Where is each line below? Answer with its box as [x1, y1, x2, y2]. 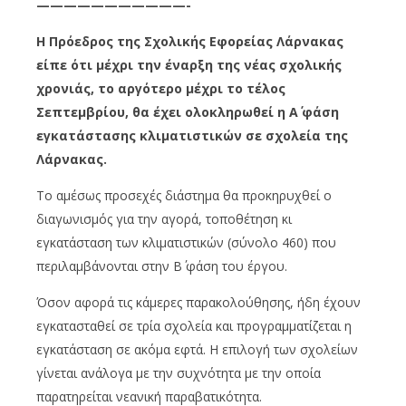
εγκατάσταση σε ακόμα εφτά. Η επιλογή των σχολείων [36, 340, 358, 358]
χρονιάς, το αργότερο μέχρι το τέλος [36, 79, 285, 97]
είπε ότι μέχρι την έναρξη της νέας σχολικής [36, 55, 342, 73]
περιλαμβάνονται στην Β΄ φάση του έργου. [36, 256, 287, 275]
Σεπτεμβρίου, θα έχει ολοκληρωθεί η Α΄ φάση [36, 102, 339, 121]
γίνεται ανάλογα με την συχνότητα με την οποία [36, 363, 321, 382]
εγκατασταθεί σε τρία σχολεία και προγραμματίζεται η [36, 316, 352, 334]
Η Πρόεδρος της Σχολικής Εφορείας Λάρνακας [36, 32, 343, 50]
